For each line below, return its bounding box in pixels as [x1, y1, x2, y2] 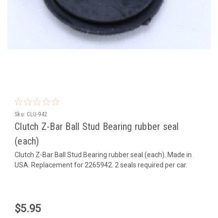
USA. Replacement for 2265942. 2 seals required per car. [15, 161, 187, 169]
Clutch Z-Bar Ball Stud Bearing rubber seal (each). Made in [15, 150, 192, 159]
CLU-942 [27, 110, 47, 118]
